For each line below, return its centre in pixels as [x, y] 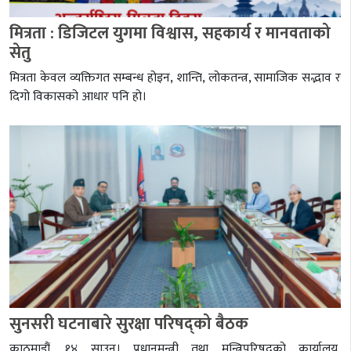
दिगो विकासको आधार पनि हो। [78, 97]
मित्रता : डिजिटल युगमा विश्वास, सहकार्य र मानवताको [170, 34]
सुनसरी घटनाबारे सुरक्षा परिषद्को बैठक [129, 324]
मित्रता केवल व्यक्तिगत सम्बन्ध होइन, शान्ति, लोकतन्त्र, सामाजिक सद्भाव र [175, 78]
